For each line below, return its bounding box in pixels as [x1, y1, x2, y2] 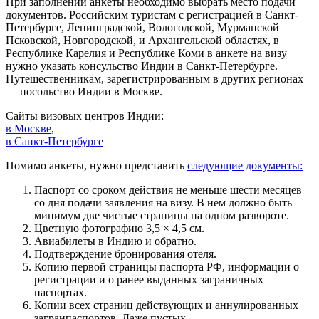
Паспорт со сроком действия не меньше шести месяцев [34, 184, 302, 197]
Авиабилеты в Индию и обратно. [34, 235, 197, 248]
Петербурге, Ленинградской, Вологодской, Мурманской [6, 21, 279, 34]
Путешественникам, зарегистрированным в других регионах [6, 73, 303, 85]
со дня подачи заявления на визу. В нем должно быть [34, 197, 292, 209]
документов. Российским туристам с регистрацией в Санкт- [6, 9, 298, 21]
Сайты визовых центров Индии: [6, 110, 164, 122]
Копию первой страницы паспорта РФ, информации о [34, 261, 299, 273]
